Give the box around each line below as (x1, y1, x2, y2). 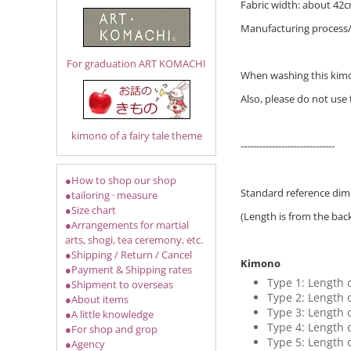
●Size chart (65, 203, 116, 217)
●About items (65, 292, 128, 306)
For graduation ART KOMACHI (67, 56, 207, 71)
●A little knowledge (65, 307, 154, 321)
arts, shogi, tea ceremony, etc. (65, 233, 203, 247)
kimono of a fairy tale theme (71, 128, 202, 143)
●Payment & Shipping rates (65, 262, 192, 277)
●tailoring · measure (65, 188, 157, 202)
